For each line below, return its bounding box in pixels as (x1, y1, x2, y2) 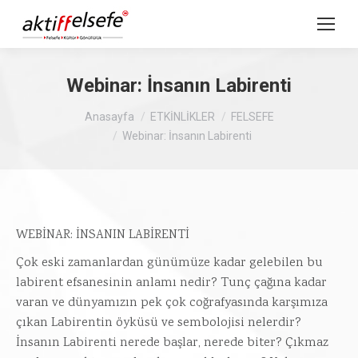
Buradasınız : (16, 100, 89, 118)
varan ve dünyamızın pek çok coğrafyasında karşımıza (16, 294, 328, 312)
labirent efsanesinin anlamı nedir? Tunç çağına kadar (16, 274, 327, 292)
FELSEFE (230, 110, 274, 123)
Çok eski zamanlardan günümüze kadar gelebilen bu (16, 254, 323, 272)
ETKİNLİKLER (149, 110, 215, 123)
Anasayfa (84, 110, 134, 123)
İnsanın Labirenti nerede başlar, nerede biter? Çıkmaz (16, 334, 328, 352)
